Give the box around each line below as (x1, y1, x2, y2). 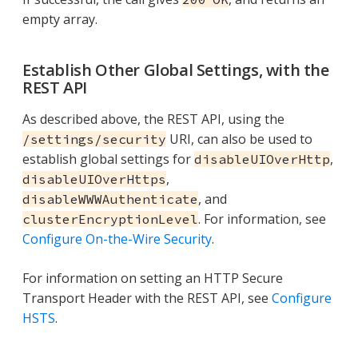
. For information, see (198, 209, 326, 228)
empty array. (22, 10, 97, 28)
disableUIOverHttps (22, 170, 166, 187)
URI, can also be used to (166, 129, 312, 148)
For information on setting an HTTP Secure (22, 268, 283, 287)
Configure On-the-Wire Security (22, 229, 212, 248)
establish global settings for (22, 149, 194, 168)
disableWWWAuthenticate (22, 190, 198, 207)
